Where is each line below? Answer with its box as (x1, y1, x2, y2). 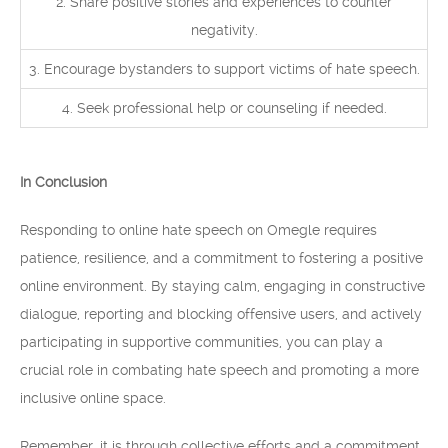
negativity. (190, 22, 258, 38)
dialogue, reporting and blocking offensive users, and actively (20, 306, 422, 322)
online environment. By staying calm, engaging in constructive (20, 278, 425, 294)
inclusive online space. (20, 390, 166, 406)
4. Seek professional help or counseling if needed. (61, 100, 387, 116)
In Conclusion (20, 174, 107, 190)
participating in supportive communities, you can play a (20, 334, 383, 350)
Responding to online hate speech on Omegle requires (20, 222, 377, 238)
